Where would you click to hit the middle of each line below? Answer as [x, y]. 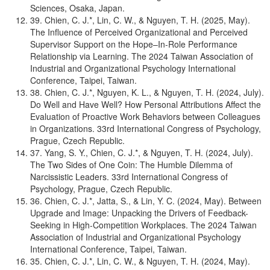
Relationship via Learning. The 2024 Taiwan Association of [142, 56]
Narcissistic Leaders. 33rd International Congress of [129, 177]
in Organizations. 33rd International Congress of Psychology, [146, 128]
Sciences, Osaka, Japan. [77, 8]
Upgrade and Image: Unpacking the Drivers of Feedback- [139, 213]
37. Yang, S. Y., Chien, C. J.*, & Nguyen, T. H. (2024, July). [142, 152]
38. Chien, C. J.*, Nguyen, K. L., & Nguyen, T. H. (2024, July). [147, 92]
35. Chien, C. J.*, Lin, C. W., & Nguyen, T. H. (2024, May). [140, 261]
